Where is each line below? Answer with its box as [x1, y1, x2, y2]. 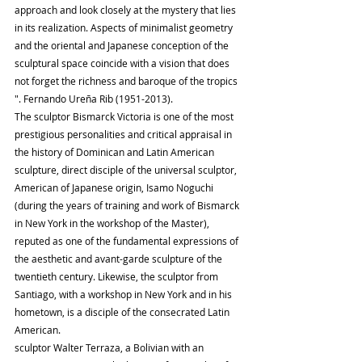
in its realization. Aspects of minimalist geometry [15, 21, 235, 35]
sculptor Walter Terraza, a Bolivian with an [15, 341, 206, 355]
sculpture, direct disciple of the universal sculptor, [15, 163, 239, 177]
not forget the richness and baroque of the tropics [15, 74, 240, 88]
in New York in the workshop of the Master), [15, 217, 212, 230]
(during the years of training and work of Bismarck [15, 199, 242, 213]
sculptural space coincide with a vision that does [15, 57, 232, 70]
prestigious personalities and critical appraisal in [15, 128, 234, 141]
